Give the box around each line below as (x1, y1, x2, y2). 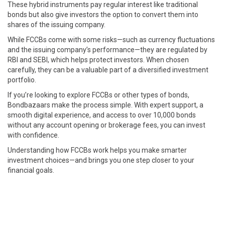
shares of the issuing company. (8, 21, 105, 29)
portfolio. (8, 76, 36, 84)
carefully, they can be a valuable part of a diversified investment (8, 66, 208, 74)
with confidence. (8, 131, 59, 139)
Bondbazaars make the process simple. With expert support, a (8, 101, 203, 109)
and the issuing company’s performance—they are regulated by (8, 46, 207, 54)
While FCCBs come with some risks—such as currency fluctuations (8, 36, 215, 44)
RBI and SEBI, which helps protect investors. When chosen (8, 56, 189, 64)
